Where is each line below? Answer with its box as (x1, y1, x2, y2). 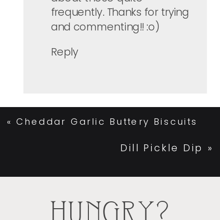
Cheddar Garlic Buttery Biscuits (16, 115, 198, 129)
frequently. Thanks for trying (51, 4, 189, 20)
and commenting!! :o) (51, 19, 160, 34)
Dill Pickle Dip (120, 140, 204, 155)
